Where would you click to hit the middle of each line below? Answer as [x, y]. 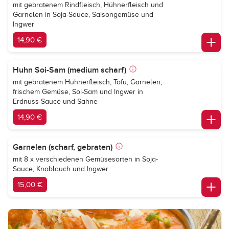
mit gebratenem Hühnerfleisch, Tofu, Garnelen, [87, 82]
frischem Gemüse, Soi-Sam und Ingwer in [78, 92]
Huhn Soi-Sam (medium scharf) [70, 70]
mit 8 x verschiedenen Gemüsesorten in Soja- [85, 159]
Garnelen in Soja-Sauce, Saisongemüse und [83, 15]
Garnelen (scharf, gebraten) [63, 147]
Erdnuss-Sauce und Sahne [55, 101]
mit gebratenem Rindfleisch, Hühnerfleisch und [88, 5]
